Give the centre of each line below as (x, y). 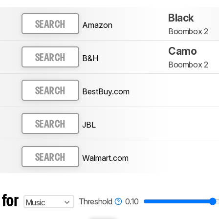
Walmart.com (105, 158)
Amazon (97, 25)
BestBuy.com (106, 91)
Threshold (96, 202)
